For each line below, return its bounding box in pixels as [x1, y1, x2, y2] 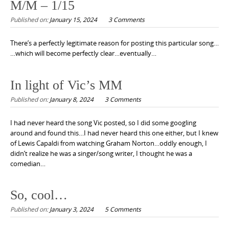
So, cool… [10, 188, 67, 203]
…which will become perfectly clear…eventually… [10, 49, 156, 58]
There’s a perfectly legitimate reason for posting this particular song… [10, 38, 219, 48]
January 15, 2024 [50, 15, 97, 24]
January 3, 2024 [50, 205, 94, 214]
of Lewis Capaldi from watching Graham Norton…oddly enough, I [10, 138, 207, 148]
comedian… [10, 158, 45, 168]
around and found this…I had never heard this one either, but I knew [10, 128, 218, 138]
